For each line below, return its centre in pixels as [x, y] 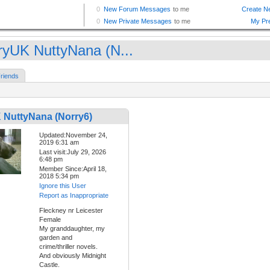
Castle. [49, 265]
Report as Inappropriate [74, 196]
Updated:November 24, [73, 135]
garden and [56, 238]
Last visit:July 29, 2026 [73, 152]
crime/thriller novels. [68, 247]
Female [50, 220]
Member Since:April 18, [73, 169]
